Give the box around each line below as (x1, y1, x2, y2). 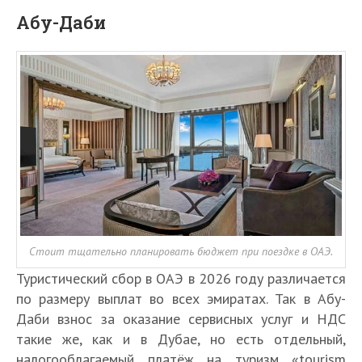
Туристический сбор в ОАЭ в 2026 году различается (16, 268, 346, 288)
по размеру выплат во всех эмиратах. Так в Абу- (16, 288, 346, 308)
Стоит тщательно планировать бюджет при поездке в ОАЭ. (29, 243, 333, 259)
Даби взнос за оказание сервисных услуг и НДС (16, 309, 346, 328)
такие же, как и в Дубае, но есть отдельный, (16, 329, 346, 348)
